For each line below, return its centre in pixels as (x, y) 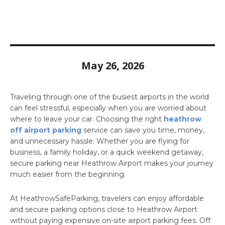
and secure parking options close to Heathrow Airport (104, 210)
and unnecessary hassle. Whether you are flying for (100, 141)
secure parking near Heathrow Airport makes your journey (112, 163)
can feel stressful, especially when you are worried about (108, 108)
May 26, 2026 (113, 65)
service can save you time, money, (143, 130)
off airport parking (46, 130)
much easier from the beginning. (68, 175)
